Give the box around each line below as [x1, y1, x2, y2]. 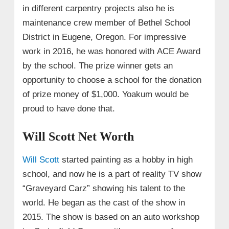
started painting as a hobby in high [59, 154, 193, 165]
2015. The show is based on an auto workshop [22, 212, 199, 222]
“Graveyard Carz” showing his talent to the [22, 183, 185, 193]
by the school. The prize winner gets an [22, 60, 173, 71]
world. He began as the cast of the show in [22, 197, 185, 208]
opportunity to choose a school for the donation [22, 75, 201, 85]
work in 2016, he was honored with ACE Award [22, 46, 200, 56]
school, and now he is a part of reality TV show [22, 169, 201, 179]
